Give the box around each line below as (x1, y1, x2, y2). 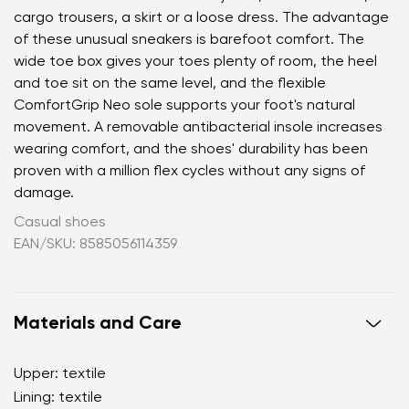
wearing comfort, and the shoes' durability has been (14, 142, 368, 157)
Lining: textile (14, 390, 102, 405)
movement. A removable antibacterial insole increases (14, 120, 383, 135)
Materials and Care (14, 314, 182, 333)
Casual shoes (14, 215, 106, 230)
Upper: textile (14, 366, 106, 382)
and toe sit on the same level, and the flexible (14, 76, 326, 91)
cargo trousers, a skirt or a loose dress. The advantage (14, 10, 389, 26)
